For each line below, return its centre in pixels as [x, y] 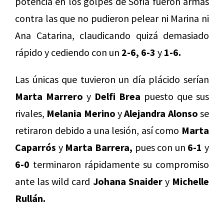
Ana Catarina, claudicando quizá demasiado [112, 35]
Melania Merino [81, 113]
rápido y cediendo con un [68, 52]
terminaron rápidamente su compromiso [119, 164]
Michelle [191, 181]
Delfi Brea [117, 96]
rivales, [31, 113]
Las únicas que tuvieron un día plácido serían [112, 79]
